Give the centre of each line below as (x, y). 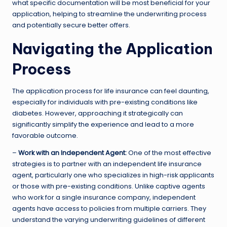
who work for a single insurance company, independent (104, 197)
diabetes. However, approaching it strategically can (98, 113)
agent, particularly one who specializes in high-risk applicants (113, 175)
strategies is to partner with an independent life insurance (107, 164)
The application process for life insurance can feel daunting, (111, 91)
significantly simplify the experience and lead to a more (103, 124)
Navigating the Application (112, 49)
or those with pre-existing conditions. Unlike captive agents (109, 186)
